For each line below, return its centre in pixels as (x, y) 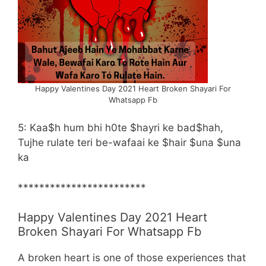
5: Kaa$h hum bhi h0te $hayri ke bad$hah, (121, 128)
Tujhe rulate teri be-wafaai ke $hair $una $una (129, 143)
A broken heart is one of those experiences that (132, 258)
